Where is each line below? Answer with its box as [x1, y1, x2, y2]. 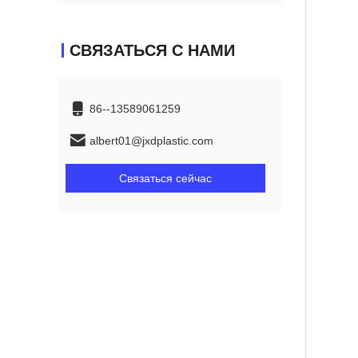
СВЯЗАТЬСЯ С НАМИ [70, 42, 235, 59]
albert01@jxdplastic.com [89, 134, 213, 147]
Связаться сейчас [119, 172, 212, 185]
